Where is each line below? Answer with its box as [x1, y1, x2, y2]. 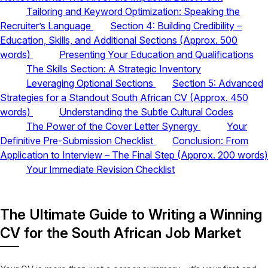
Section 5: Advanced [172, 77, 263, 89]
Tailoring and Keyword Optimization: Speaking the [26, 5, 240, 17]
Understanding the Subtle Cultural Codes [59, 105, 233, 118]
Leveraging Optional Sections [26, 77, 156, 89]
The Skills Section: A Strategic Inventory [26, 62, 201, 75]
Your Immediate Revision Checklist [26, 163, 175, 175]
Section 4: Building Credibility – [110, 19, 242, 32]
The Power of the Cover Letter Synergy [26, 120, 200, 132]
